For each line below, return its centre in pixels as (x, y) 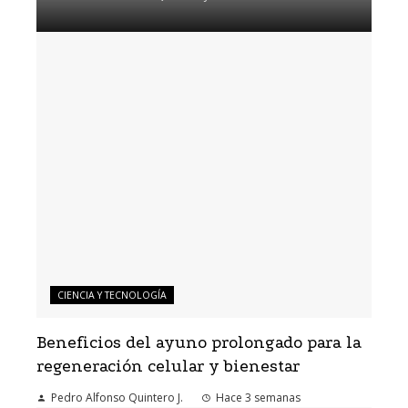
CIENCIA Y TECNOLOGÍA (112, 295)
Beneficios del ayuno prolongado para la (199, 342)
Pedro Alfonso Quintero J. (117, 397)
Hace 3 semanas (258, 397)
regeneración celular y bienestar (168, 366)
